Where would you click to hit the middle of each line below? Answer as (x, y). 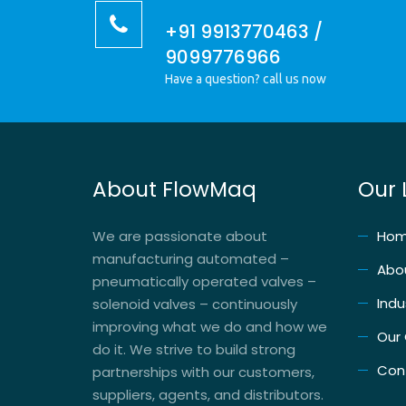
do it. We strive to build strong (194, 349)
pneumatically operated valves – (204, 281)
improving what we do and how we (210, 326)
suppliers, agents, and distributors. (208, 394)
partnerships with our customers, (203, 372)
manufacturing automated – (191, 258)
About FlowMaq (174, 189)
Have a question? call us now (246, 78)
